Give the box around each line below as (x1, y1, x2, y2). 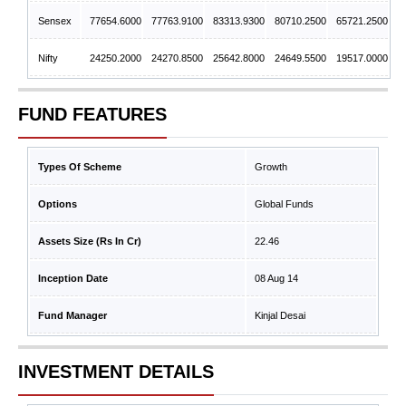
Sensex (38, 15, 72, 26)
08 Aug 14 (255, 273, 298, 284)
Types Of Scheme (38, 161, 121, 172)
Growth (255, 161, 287, 172)
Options (38, 198, 77, 209)
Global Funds (255, 198, 314, 209)
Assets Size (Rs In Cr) (38, 236, 141, 246)
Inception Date (38, 273, 108, 284)
